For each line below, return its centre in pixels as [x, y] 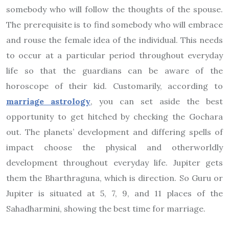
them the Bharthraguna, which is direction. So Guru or [114, 178]
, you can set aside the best [157, 101]
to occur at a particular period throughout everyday [114, 55]
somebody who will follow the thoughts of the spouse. [114, 9]
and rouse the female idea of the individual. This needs [114, 40]
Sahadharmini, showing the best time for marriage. [106, 208]
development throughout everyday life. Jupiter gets [114, 162]
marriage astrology [48, 101]
